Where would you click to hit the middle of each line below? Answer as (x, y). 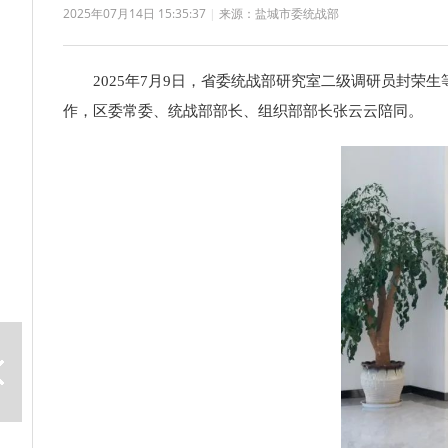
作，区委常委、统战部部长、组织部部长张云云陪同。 (243, 111)
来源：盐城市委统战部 (279, 13)
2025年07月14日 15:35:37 (136, 13)
